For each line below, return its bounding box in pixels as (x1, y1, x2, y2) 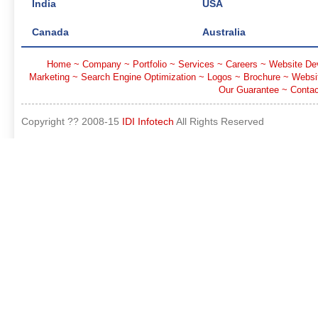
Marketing (28, 72, 70, 82)
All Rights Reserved (174, 116, 264, 127)
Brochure (243, 72, 280, 82)
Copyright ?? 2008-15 (21, 116, 122, 127)
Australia (202, 26, 246, 38)
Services (177, 59, 214, 70)
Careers (225, 59, 258, 70)
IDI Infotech (122, 116, 174, 127)
